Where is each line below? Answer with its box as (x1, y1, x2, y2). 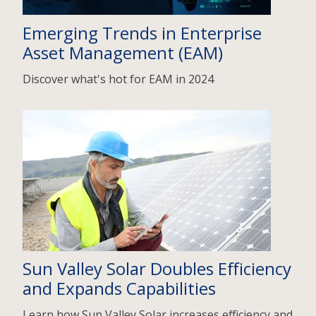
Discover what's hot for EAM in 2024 (23, 71, 214, 87)
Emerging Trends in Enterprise (23, 20, 262, 44)
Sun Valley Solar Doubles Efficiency (23, 256, 291, 280)
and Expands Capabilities (23, 276, 216, 300)
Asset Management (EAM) (23, 40, 223, 64)
